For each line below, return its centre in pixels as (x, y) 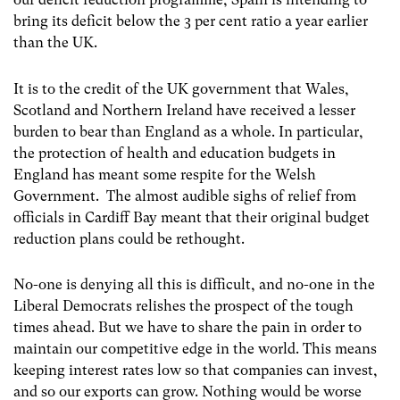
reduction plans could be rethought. (129, 238)
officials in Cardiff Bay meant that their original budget (192, 217)
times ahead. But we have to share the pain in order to (187, 327)
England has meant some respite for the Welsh (165, 174)
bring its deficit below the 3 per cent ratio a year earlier (191, 21)
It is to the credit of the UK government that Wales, (181, 88)
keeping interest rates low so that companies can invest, (196, 370)
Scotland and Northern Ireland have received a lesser (184, 110)
